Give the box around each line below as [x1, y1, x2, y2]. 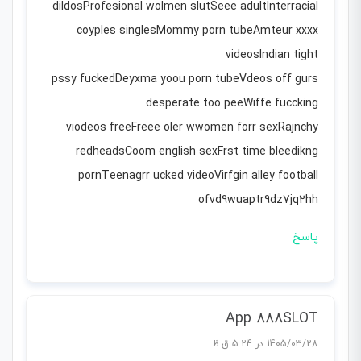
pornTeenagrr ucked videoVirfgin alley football [78, 168, 318, 185]
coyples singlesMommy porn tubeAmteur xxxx [77, 23, 318, 39]
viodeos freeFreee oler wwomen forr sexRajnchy [66, 120, 318, 136]
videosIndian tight [226, 48, 318, 64]
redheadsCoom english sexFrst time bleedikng [76, 144, 318, 160]
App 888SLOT [226, 309, 318, 330]
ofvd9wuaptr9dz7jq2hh [198, 193, 318, 209]
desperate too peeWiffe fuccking [146, 96, 318, 112]
